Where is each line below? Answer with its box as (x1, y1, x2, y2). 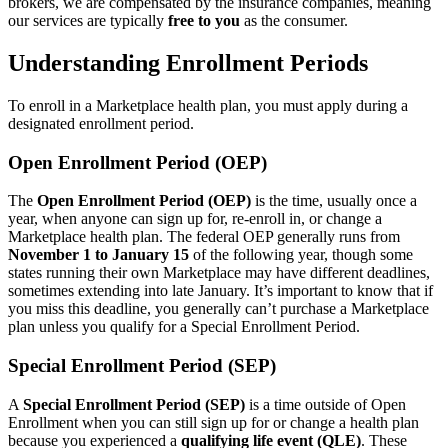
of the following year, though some (189, 246, 413, 264)
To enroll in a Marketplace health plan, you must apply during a (8, 96, 408, 114)
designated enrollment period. (8, 114, 194, 132)
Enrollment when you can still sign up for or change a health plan (8, 413, 419, 431)
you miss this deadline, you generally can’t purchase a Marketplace (8, 300, 429, 318)
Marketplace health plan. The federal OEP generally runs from (8, 228, 400, 246)
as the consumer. (240, 12, 348, 30)
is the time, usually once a (251, 192, 417, 210)
